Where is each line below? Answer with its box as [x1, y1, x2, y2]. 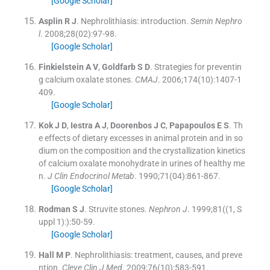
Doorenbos [110, 120, 152, 130]
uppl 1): [38, 216, 66, 227]
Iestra [70, 120, 93, 130]
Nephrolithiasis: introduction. [80, 16, 189, 26]
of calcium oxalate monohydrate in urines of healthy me [38, 158, 245, 168]
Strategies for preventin [154, 61, 242, 72]
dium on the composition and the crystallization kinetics [38, 145, 245, 155]
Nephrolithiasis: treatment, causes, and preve [74, 250, 242, 260]
